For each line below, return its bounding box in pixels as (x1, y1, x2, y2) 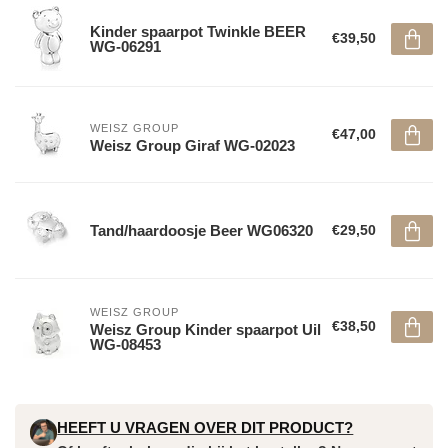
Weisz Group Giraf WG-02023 (90, 136, 295, 154)
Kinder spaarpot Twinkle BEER (90, 22, 306, 40)
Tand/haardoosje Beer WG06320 (90, 222, 313, 239)
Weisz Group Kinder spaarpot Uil (90, 321, 321, 338)
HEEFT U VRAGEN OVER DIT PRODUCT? (57, 419, 354, 436)
